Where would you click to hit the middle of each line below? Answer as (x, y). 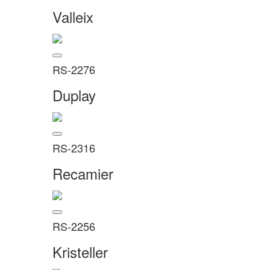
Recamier (83, 173)
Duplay (74, 95)
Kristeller (80, 252)
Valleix (73, 17)
